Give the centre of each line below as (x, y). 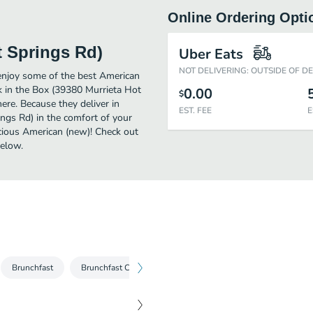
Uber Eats (211, 54)
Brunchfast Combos (118, 268)
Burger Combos (270, 268)
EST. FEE (195, 110)
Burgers (198, 268)
